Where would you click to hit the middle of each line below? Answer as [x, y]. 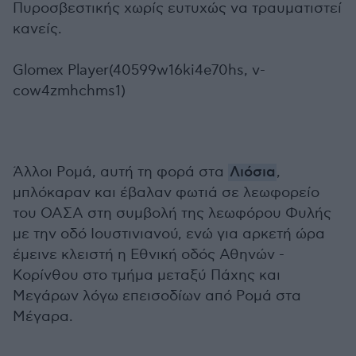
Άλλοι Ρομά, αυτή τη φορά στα [120, 172]
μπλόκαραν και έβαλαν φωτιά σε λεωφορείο [166, 193]
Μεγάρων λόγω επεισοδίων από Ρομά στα [157, 296]
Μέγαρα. [43, 317]
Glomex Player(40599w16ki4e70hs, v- [139, 70]
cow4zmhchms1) [69, 91]
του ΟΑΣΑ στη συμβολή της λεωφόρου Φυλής [172, 213]
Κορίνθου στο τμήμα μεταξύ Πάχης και [147, 275]
